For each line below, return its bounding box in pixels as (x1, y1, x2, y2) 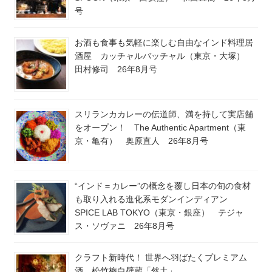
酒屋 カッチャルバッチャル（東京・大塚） (75, 51, 253, 61)
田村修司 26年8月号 (75, 64, 157, 75)
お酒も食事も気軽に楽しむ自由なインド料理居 (75, 38, 253, 48)
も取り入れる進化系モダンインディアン (75, 194, 236, 205)
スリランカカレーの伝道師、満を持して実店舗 (75, 109, 253, 120)
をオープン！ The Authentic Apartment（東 (75, 123, 246, 133)
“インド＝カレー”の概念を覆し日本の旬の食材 (75, 181, 251, 191)
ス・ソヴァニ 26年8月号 (75, 221, 174, 231)
